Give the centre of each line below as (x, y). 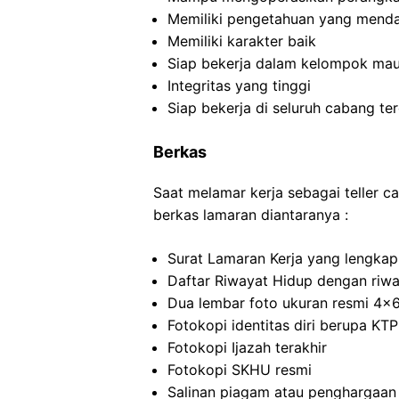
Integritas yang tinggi (239, 85)
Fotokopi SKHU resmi (240, 370)
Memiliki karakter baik (242, 41)
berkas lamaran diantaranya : (251, 215)
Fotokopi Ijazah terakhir (247, 347)
